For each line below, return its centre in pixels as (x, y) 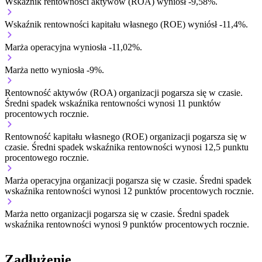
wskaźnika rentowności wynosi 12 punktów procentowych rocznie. (129, 191)
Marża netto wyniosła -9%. (54, 70)
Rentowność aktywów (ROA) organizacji (83, 93)
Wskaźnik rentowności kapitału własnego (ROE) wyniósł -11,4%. (126, 25)
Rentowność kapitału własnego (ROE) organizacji (99, 137)
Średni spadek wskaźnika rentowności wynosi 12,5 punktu (140, 147)
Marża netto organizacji (49, 214)
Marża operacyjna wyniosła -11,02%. (73, 47)
